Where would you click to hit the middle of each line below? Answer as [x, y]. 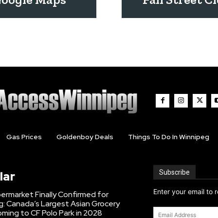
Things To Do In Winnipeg [168, 136]
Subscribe [175, 172]
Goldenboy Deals [85, 136]
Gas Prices [24, 136]
